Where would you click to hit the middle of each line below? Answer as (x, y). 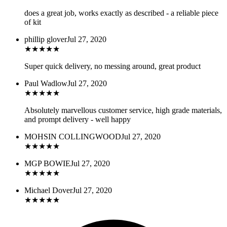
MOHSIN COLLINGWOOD (73, 136)
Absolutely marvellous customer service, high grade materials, (123, 110)
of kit (33, 22)
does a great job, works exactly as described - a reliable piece (121, 13)
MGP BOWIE (47, 163)
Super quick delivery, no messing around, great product (112, 66)
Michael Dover (48, 190)
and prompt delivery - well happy (78, 119)
